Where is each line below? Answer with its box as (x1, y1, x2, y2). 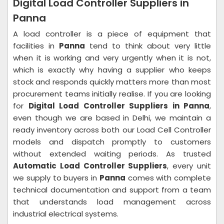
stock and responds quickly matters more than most (13, 76, 211, 87)
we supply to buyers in (13, 172, 99, 183)
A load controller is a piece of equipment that (13, 28, 211, 39)
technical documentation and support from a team (13, 184, 211, 195)
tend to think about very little (85, 40, 211, 51)
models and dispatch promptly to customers (13, 136, 211, 147)
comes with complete (125, 172, 211, 183)
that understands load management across (13, 196, 211, 207)
